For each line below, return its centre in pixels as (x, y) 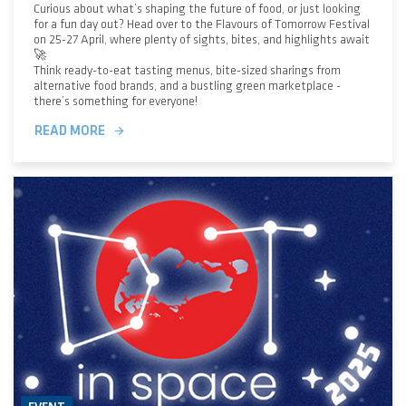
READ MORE (69, 131)
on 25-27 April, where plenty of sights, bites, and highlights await (201, 39)
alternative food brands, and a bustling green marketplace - (187, 85)
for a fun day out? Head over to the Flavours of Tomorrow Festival (201, 24)
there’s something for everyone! (115, 101)
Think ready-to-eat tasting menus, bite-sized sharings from (187, 70)
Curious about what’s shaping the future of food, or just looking (197, 8)
